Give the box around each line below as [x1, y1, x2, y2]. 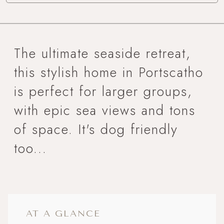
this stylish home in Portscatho [14, 62, 203, 82]
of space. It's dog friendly [14, 119, 178, 139]
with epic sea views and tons [14, 100, 195, 120]
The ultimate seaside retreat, [14, 43, 191, 63]
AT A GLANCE [26, 207, 100, 219]
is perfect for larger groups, [14, 81, 192, 101]
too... [14, 138, 47, 158]
